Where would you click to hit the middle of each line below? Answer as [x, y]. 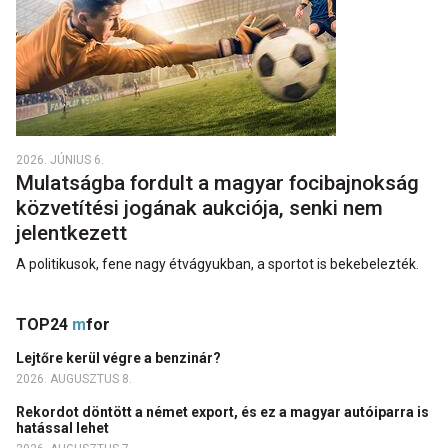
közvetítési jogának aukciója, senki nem [199, 207]
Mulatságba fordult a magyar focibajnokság [217, 182]
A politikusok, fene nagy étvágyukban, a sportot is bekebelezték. [217, 263]
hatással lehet [64, 427]
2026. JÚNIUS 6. [60, 159]
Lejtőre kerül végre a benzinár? [120, 357]
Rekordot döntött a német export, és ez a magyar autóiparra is [222, 411]
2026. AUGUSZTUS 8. [74, 378]
